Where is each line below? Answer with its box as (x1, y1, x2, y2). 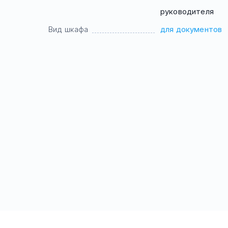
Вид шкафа (48, 24, 89, 34)
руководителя (160, 7, 214, 16)
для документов (160, 24, 222, 34)
